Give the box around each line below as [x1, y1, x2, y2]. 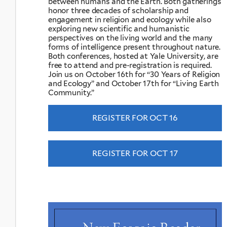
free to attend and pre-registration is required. [48, 60, 212, 70]
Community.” [48, 88, 95, 97]
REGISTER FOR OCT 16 [92, 112, 178, 123]
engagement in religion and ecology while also [48, 15, 211, 24]
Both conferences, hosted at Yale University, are [48, 51, 218, 61]
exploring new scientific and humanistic [48, 24, 190, 33]
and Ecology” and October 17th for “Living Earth [48, 79, 219, 88]
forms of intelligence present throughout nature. [48, 42, 221, 52]
